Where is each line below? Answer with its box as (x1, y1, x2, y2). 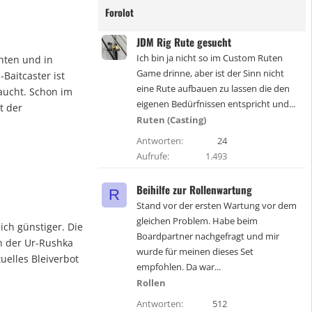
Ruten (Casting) (136, 114, 206, 126)
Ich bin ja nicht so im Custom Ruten (136, 52, 283, 64)
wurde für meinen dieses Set (136, 245, 253, 258)
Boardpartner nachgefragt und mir (136, 230, 279, 242)
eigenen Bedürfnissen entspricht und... (136, 97, 295, 110)
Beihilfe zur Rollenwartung (136, 182, 252, 197)
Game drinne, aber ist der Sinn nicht (136, 67, 284, 79)
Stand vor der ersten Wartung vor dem (136, 199, 297, 212)
